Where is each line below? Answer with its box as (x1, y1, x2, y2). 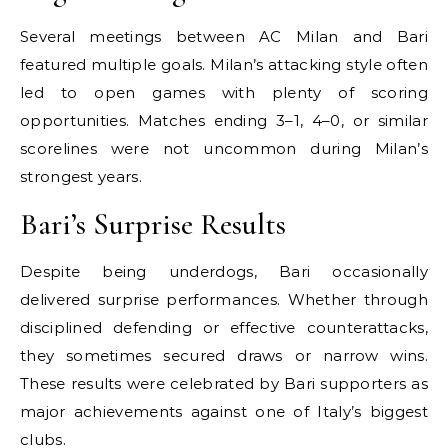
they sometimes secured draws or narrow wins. (20, 345, 428, 365)
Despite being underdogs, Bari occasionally (20, 261, 428, 281)
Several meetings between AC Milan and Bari (20, 26, 428, 46)
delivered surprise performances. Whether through (20, 289, 428, 309)
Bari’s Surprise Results (20, 205, 286, 243)
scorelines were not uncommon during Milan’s (20, 138, 428, 158)
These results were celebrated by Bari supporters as (20, 373, 428, 393)
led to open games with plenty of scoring (20, 82, 428, 102)
